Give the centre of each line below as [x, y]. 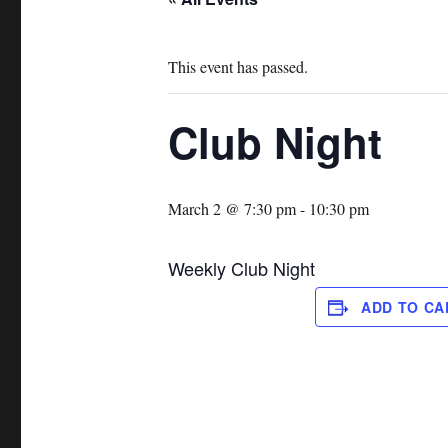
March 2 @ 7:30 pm [232, 209]
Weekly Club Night [241, 268]
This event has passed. [238, 67]
